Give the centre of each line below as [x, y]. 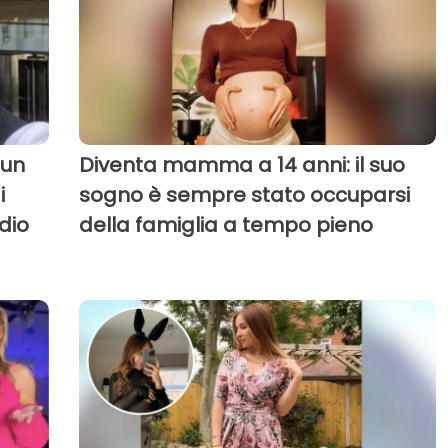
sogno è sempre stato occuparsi [244, 195]
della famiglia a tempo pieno [225, 225]
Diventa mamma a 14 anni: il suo [241, 165]
